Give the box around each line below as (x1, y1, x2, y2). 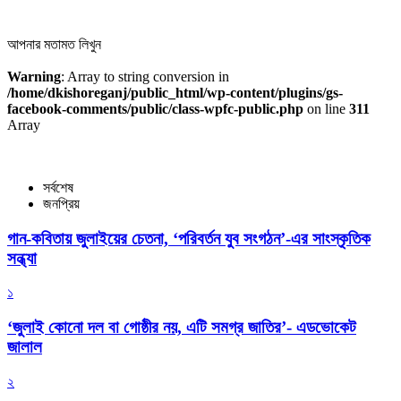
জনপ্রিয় (43, 195, 80, 211)
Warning (7, 68, 61, 84)
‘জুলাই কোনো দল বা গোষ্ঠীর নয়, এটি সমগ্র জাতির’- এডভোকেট (7, 317, 356, 337)
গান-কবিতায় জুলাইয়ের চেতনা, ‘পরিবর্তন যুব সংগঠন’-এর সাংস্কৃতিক (7, 228, 371, 248)
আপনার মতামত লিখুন (7, 36, 101, 52)
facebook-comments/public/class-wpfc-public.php (7, 100, 303, 116)
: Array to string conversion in (61, 68, 229, 84)
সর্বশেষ (43, 179, 73, 195)
